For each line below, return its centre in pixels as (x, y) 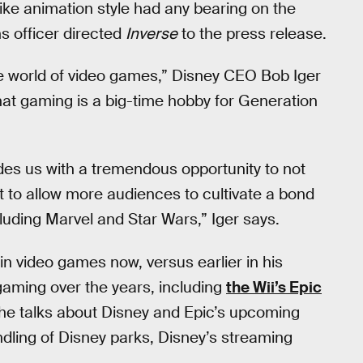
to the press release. (252, 33)
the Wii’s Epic (274, 287)
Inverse (152, 33)
